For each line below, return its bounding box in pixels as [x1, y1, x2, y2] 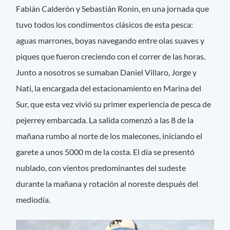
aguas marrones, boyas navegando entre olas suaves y [16, 35, 205, 46]
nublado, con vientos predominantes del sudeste [16, 163, 186, 173]
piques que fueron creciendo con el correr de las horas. [16, 51, 206, 62]
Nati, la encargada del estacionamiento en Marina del [16, 83, 202, 93]
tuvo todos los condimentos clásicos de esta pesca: [16, 20, 194, 30]
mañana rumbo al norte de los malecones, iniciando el [16, 131, 203, 141]
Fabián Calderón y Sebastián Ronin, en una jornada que [16, 4, 209, 14]
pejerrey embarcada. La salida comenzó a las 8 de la [16, 115, 194, 125]
